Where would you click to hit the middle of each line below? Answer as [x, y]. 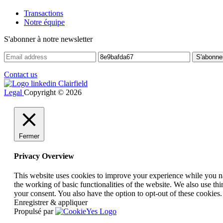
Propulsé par [35, 212]
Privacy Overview [44, 156]
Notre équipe [44, 22]
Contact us [21, 74]
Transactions [44, 13]
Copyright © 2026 [53, 92]
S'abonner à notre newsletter [48, 39]
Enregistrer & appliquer [51, 203]
